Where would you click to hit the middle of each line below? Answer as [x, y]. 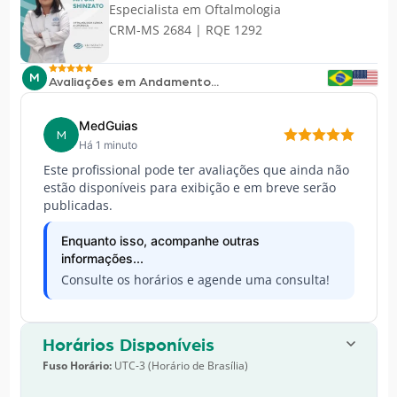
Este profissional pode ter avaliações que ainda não [196, 169]
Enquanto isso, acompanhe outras [160, 240]
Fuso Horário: [77, 365]
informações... [102, 258]
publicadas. [78, 205]
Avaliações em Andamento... [133, 83]
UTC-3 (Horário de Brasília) [179, 365]
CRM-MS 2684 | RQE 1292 [185, 29]
